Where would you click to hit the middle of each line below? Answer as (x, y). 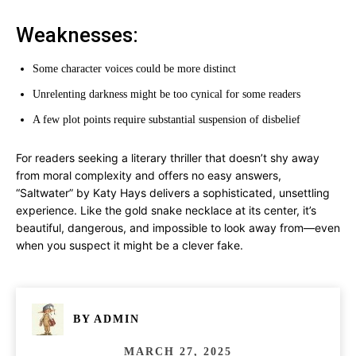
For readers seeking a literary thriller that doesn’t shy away (168, 158)
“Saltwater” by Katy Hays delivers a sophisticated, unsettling (173, 193)
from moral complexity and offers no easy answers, (149, 175)
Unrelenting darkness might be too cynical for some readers (166, 94)
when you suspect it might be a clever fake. (130, 245)
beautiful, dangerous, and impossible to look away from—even (178, 228)
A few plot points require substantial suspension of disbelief (166, 120)
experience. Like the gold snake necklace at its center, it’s (166, 210)
